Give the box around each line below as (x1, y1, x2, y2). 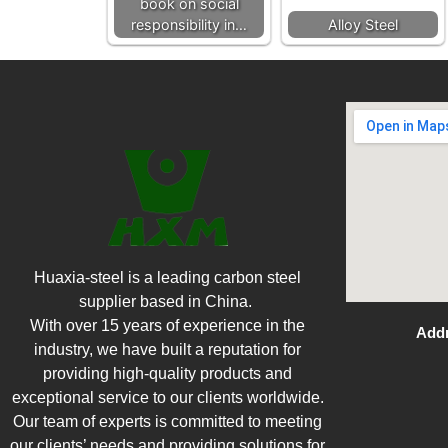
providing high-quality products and (43, 365, 293, 383)
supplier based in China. (79, 293, 257, 311)
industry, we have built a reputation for (34, 341, 302, 359)
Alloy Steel (328, 16, 398, 34)
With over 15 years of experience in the (30, 317, 306, 335)
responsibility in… (131, 16, 247, 34)
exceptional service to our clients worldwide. (11, 389, 324, 407)
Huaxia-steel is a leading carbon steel (34, 269, 302, 287)
